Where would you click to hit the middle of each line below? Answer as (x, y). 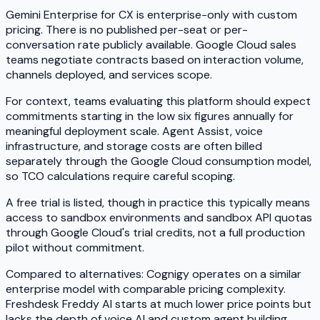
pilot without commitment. (75, 247)
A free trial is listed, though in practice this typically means (158, 202)
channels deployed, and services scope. (109, 74)
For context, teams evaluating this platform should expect (158, 101)
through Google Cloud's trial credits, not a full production (155, 232)
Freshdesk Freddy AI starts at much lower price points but (159, 304)
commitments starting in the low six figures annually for (150, 116)
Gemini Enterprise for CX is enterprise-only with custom (151, 14)
